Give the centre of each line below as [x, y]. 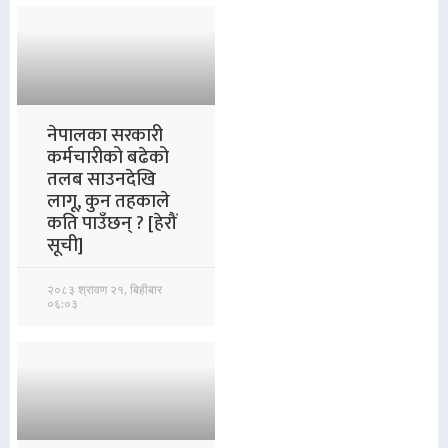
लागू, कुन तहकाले [108, 201]
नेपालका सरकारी [105, 135]
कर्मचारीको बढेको [108, 157]
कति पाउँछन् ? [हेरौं [112, 223]
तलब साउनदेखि [101, 179]
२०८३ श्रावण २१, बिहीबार [104, 289]
